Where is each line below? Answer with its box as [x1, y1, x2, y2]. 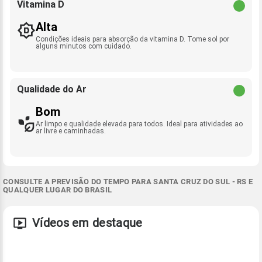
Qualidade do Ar [17, 84, 87, 95]
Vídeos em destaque [32, 216, 143, 230]
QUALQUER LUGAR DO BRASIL [3, 185, 112, 194]
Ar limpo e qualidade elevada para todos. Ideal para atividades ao [36, 120, 243, 128]
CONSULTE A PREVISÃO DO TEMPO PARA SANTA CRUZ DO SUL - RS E [3, 177, 253, 186]
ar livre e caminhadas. [36, 127, 106, 135]
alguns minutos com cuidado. [36, 42, 132, 50]
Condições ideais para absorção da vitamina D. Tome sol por [36, 35, 229, 43]
